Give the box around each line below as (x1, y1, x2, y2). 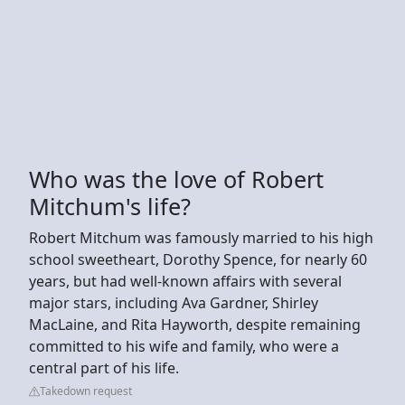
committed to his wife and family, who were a (29, 335, 339, 356)
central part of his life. (29, 357, 183, 378)
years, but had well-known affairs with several (29, 270, 342, 291)
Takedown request (40, 382, 132, 399)
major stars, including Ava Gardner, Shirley (29, 292, 318, 313)
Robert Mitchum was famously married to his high (29, 227, 373, 248)
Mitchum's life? (29, 190, 191, 221)
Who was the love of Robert (29, 163, 324, 194)
